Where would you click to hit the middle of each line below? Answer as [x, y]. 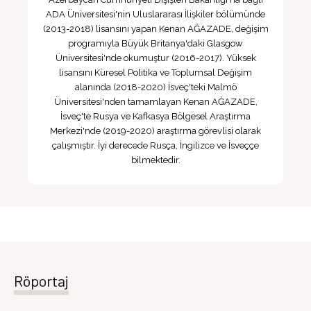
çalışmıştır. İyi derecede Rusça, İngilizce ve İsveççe [155, 145]
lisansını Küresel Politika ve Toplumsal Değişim [155, 73]
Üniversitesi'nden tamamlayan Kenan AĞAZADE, [155, 102]
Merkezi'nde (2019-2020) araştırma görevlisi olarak [155, 131]
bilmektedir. [155, 160]
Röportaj [41, 280]
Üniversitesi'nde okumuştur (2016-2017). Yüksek [155, 58]
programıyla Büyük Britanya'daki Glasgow [155, 43]
